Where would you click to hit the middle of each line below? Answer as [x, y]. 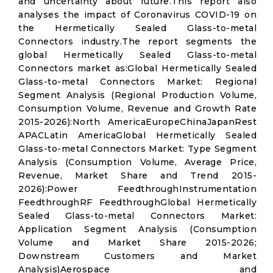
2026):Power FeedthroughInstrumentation [137, 189]
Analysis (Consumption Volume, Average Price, [137, 162]
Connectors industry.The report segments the [137, 41]
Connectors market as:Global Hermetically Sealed [137, 68]
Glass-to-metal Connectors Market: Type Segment [137, 149]
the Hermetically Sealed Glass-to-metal [137, 28]
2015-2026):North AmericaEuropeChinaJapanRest [137, 122]
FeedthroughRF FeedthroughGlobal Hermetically [137, 202]
